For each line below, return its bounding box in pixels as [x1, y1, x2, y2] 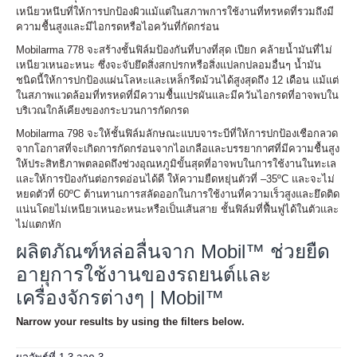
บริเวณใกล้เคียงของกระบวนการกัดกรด [16, 104, 189, 116]
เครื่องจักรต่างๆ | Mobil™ [16, 286, 224, 308]
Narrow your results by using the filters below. [16, 316, 245, 328]
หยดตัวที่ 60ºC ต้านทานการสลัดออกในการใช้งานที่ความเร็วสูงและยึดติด [16, 187, 339, 200]
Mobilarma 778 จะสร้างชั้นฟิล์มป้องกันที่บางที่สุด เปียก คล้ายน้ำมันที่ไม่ [16, 43, 332, 56]
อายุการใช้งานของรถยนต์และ [16, 263, 271, 285]
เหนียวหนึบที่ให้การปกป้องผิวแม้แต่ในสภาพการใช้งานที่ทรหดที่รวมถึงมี [16, 5, 334, 18]
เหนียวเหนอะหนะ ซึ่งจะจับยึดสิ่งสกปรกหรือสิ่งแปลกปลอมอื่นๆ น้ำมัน [16, 58, 321, 71]
